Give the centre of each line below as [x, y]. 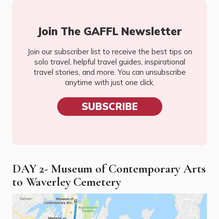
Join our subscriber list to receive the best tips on [109, 51]
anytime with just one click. [109, 82]
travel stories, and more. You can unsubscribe [109, 72]
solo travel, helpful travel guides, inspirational [109, 62]
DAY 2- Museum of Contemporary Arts [109, 168]
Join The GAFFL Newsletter [109, 31]
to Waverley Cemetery [67, 182]
